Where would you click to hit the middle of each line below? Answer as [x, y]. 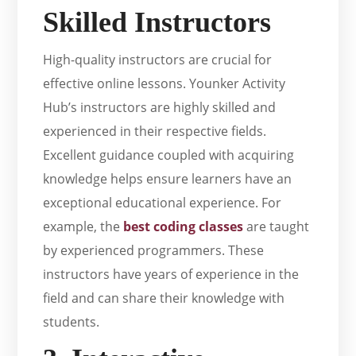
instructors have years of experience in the [171, 275]
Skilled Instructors [157, 23]
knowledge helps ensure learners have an [168, 179]
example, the [83, 227]
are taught [277, 227]
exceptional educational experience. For [163, 203]
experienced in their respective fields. [155, 132]
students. [72, 322]
